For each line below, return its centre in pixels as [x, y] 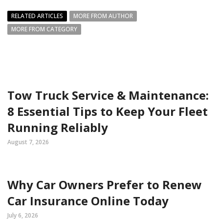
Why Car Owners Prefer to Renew [105, 185]
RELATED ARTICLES [37, 16]
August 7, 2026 [28, 142]
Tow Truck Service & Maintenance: [108, 95]
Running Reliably [58, 127]
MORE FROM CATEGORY [44, 29]
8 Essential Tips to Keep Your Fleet [108, 111]
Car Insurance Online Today [88, 201]
